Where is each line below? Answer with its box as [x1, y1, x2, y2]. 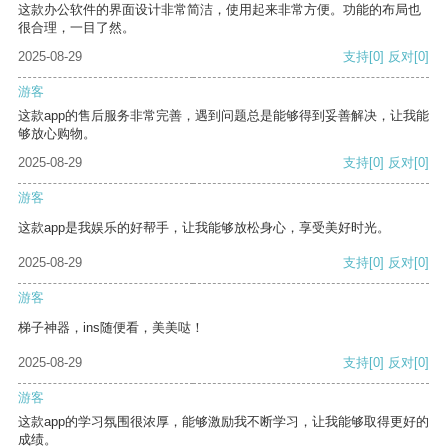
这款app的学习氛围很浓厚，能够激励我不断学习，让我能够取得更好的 [18, 414, 429, 430]
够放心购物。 [18, 126, 96, 142]
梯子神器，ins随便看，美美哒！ [18, 320, 204, 336]
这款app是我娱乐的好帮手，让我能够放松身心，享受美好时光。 [18, 220, 390, 236]
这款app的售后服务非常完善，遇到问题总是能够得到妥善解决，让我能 [18, 108, 429, 124]
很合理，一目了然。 [18, 20, 135, 36]
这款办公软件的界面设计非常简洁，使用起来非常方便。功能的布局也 [18, 2, 421, 18]
